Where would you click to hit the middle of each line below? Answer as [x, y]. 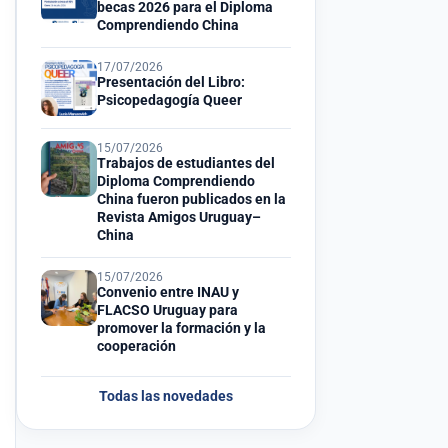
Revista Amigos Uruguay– [179, 218]
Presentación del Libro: [171, 83]
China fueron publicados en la [191, 200]
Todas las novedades [166, 397]
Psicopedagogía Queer [169, 101]
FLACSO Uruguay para [167, 311]
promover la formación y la [181, 329]
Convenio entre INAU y [168, 293]
